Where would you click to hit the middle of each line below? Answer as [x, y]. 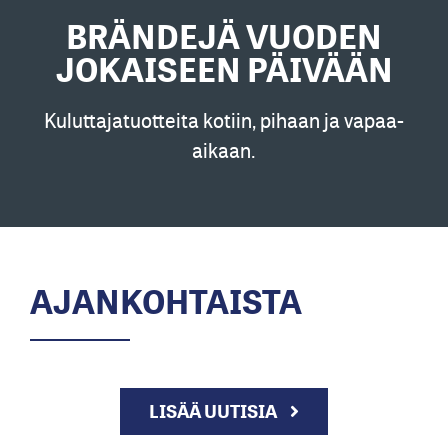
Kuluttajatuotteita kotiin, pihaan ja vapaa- [224, 120]
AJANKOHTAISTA [166, 302]
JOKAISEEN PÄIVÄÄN [224, 69]
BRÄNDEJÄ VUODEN [224, 36]
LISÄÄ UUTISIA [213, 410]
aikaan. [224, 150]
